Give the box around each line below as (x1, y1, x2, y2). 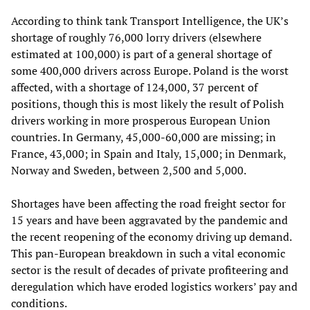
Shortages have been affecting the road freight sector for (11, 195, 286, 211)
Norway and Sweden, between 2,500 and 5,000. (11, 162, 246, 178)
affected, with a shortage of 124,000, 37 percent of (11, 79, 257, 95)
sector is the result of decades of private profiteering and (11, 262, 289, 277)
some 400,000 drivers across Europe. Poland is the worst (11, 62, 289, 78)
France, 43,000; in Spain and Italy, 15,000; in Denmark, (11, 145, 286, 161)
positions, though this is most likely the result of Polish (11, 95, 284, 111)
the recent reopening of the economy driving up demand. (11, 228, 291, 244)
